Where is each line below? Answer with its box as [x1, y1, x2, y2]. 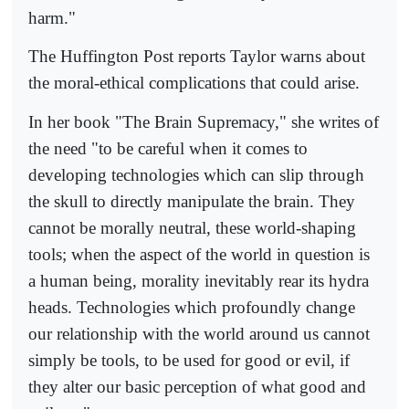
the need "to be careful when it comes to [28, 138, 308, 158]
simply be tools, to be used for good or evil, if [28, 350, 350, 370]
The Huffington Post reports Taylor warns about [28, 47, 365, 67]
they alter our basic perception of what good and [28, 376, 366, 396]
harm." [28, 7, 76, 27]
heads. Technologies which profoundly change [28, 297, 355, 317]
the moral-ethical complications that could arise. [28, 73, 360, 93]
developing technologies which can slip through [28, 164, 364, 184]
